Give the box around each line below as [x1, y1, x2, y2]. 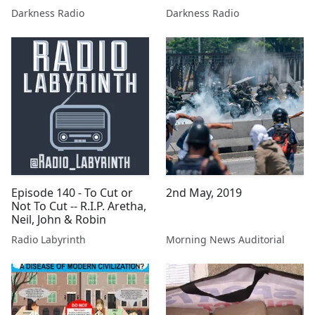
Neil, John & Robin [11, 212, 106, 227]
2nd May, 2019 [166, 185, 242, 200]
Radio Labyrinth [11, 233, 86, 246]
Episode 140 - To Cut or [11, 185, 133, 200]
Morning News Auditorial [166, 233, 285, 246]
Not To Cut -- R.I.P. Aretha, [11, 198, 146, 214]
